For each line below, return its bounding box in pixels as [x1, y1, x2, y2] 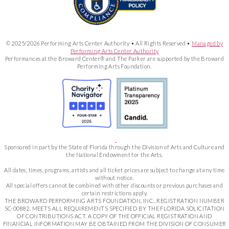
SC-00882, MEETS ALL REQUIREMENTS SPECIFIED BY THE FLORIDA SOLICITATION [4, 205, 225, 212]
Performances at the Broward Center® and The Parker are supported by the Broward [5, 55, 224, 62]
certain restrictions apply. [81, 190, 148, 197]
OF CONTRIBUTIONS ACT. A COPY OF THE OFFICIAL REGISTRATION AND [17, 213, 212, 220]
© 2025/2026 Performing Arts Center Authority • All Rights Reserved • [6, 40, 192, 47]
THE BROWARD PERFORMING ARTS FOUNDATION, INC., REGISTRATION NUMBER [5, 197, 224, 204]
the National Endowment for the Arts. [66, 151, 163, 158]
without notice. [95, 174, 134, 181]
